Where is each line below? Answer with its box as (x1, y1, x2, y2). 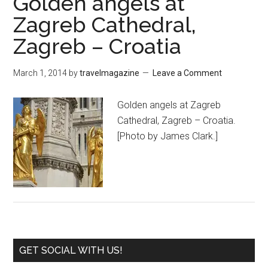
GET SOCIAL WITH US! (19, 245, 123, 256)
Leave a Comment (153, 68, 223, 78)
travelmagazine (80, 68, 140, 78)
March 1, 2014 (13, 68, 68, 78)
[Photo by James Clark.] (117, 130, 218, 142)
